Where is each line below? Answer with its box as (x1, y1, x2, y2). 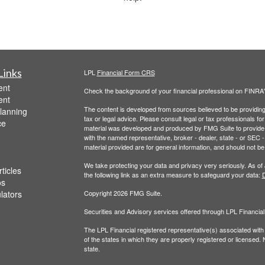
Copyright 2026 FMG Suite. (83, 188, 162, 198)
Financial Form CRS (96, 67, 155, 77)
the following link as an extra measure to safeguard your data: (83, 169, 262, 179)
